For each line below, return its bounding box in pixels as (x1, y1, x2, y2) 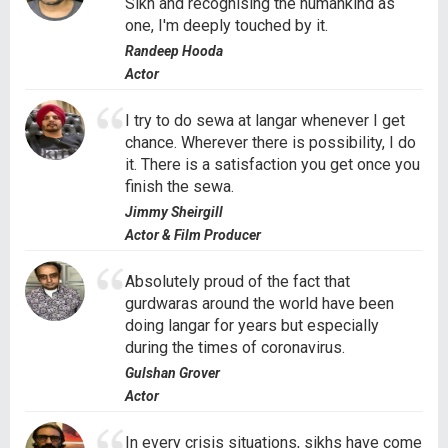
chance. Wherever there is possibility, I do (125, 132, 416, 152)
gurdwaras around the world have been (125, 293, 394, 313)
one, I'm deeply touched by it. (125, 15, 328, 35)
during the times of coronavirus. (125, 337, 345, 357)
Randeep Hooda (125, 42, 223, 59)
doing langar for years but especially (125, 315, 379, 335)
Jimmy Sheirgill (125, 203, 223, 220)
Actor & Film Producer (125, 226, 261, 243)
